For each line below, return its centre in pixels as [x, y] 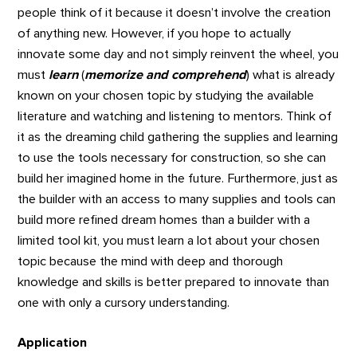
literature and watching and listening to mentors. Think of [175, 116]
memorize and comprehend [166, 75]
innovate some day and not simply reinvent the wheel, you [178, 54]
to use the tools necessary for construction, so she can [172, 157]
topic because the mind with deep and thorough [151, 261]
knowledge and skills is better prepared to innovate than [174, 282]
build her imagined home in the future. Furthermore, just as [178, 178]
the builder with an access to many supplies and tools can [177, 199]
